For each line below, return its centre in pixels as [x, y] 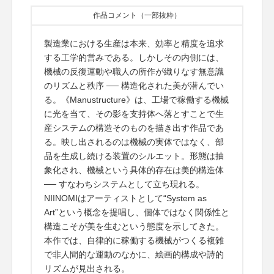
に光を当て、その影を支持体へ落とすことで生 [134, 113]
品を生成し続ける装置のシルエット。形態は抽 [134, 156]
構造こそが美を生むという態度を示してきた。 [134, 226]
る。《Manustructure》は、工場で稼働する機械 [136, 99]
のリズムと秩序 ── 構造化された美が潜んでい [134, 85]
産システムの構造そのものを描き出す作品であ [134, 128]
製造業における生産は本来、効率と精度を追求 [134, 43]
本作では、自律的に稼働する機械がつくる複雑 [134, 240]
